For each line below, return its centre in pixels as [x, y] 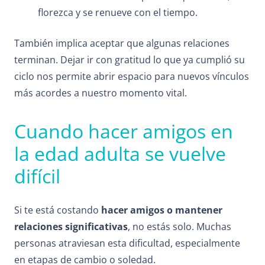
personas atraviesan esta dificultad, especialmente [127, 243]
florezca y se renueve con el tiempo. [118, 13]
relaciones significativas [71, 227]
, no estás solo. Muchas [180, 227]
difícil [37, 176]
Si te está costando [58, 210]
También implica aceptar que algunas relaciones [122, 43]
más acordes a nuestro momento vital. [101, 93]
